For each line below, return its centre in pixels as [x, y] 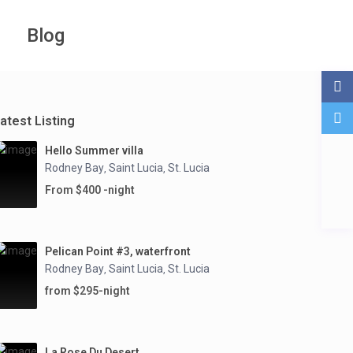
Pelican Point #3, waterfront [118, 251]
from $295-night [87, 291]
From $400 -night [90, 190]
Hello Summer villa [94, 150]
